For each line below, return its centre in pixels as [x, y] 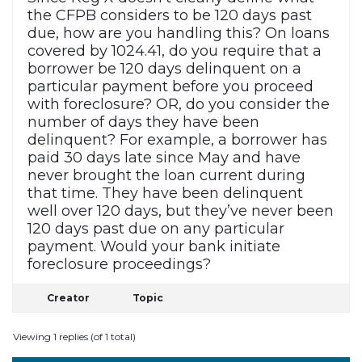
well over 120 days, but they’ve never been [181, 211]
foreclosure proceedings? [119, 265]
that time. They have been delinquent [165, 194]
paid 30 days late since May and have [164, 158]
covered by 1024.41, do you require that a [175, 51]
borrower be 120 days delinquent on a [164, 69]
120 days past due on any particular [156, 229]
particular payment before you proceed [170, 87]
